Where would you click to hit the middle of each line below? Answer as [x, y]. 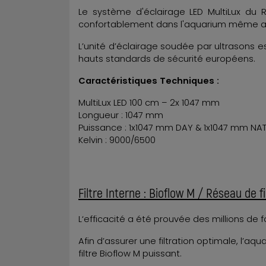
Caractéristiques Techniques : [150, 80]
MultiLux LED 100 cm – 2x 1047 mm [149, 102]
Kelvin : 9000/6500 [117, 140]
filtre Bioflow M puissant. [130, 253]
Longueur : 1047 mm [121, 115]
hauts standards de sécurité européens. [167, 58]
